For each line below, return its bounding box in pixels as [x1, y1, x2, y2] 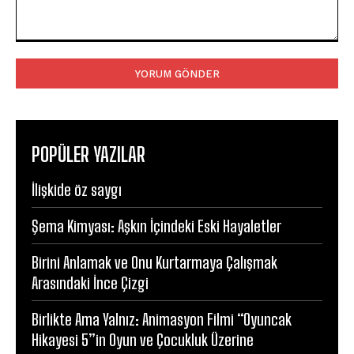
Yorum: [15, 42, 51, 56]
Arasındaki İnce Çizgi [32, 273, 149, 292]
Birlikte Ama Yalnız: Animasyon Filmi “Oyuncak [32, 309, 292, 329]
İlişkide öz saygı [32, 179, 122, 199]
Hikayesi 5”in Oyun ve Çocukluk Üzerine [32, 330, 254, 349]
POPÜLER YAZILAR [32, 142, 145, 166]
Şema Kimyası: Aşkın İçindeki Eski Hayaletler [32, 216, 281, 235]
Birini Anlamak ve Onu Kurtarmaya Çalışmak [32, 252, 277, 272]
